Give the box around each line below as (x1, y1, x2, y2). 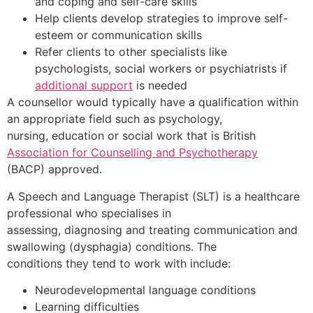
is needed (133, 78, 187, 93)
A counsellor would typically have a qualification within (7, 95, 298, 110)
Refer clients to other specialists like (35, 45, 227, 59)
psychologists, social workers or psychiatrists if (35, 61, 287, 76)
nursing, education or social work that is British (7, 129, 256, 143)
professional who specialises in (7, 205, 171, 220)
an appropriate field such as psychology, (7, 112, 222, 126)
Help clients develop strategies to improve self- (35, 11, 288, 26)
